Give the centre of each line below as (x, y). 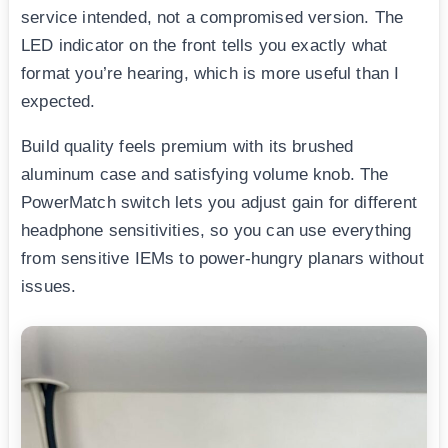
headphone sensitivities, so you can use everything (216, 230)
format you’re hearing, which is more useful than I (210, 73)
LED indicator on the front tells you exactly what (204, 45)
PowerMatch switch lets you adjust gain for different (219, 202)
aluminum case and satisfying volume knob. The (205, 174)
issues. (49, 286)
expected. (58, 101)
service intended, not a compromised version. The (212, 17)
